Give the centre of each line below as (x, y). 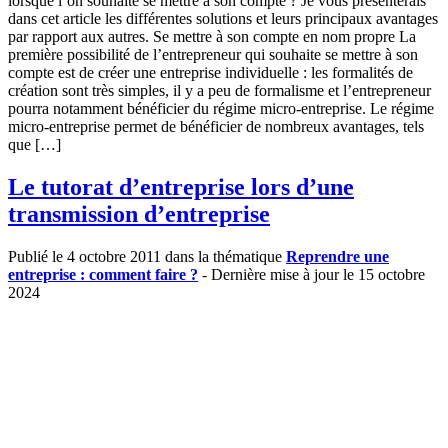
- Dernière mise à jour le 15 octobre (311, 274)
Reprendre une (337, 256)
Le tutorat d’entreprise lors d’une (181, 186)
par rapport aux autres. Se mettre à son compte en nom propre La (212, 36)
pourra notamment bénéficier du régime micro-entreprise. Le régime (221, 108)
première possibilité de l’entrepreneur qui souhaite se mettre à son (213, 54)
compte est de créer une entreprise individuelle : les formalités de (210, 72)
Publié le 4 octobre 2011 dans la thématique (147, 256)
